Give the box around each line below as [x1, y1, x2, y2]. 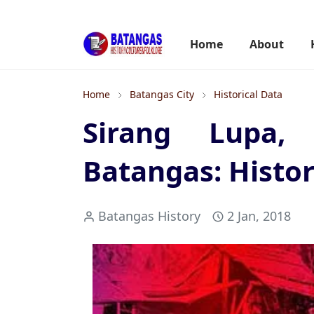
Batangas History [98, 207, 200, 224]
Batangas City [130, 88, 194, 101]
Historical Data [214, 88, 282, 101]
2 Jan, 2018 [227, 207, 291, 224]
